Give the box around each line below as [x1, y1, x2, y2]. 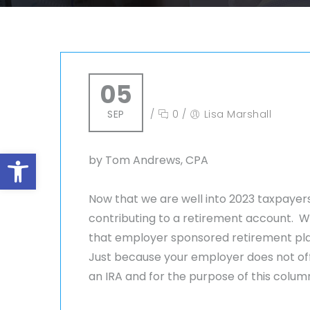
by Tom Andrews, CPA [89, 152, 208, 168]
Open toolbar [6, 144, 84, 175]
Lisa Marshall [203, 107, 271, 121]
